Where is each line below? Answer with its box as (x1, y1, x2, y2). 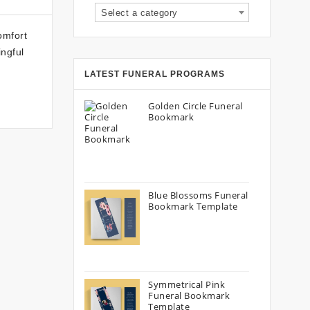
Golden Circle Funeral (148, 100, 243, 112)
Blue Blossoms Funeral (148, 189, 248, 201)
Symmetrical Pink (148, 278, 225, 291)
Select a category (101, 8, 178, 18)
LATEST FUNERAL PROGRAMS (84, 69, 225, 79)
